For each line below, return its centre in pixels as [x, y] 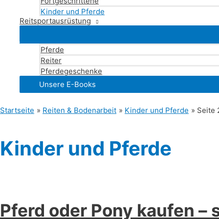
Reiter [51, 60]
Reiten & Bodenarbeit [79, 110]
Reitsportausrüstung [55, 21]
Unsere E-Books [67, 84]
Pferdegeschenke [71, 71]
